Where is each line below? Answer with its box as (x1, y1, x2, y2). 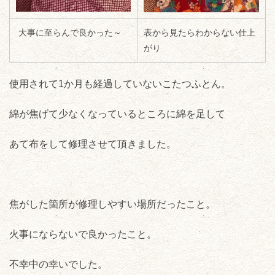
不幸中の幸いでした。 (9, 259, 107, 270)
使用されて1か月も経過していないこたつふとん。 (9, 79, 231, 90)
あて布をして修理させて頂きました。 (9, 139, 176, 150)
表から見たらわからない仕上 (144, 28, 255, 38)
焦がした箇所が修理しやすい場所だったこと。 (9, 199, 215, 210)
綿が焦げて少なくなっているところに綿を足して (9, 109, 225, 120)
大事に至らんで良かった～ (16, 28, 122, 38)
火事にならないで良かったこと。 (9, 229, 157, 240)
